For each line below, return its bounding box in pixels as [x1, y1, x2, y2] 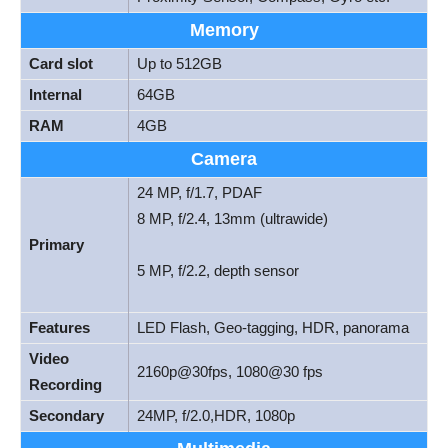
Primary [29, 235, 84, 253]
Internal [29, 85, 82, 103]
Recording [29, 375, 102, 393]
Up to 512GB [137, 54, 222, 72]
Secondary [29, 406, 104, 424]
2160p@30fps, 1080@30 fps [137, 362, 323, 380]
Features [29, 318, 90, 336]
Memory [189, 19, 259, 40]
